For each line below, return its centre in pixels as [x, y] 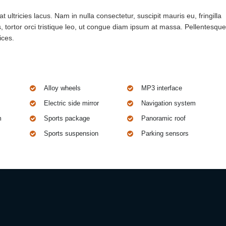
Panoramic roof [163, 118]
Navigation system [168, 103]
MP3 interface [161, 88]
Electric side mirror [72, 103]
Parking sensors [165, 133]
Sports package [67, 118]
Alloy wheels [63, 88]
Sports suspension [71, 133]
